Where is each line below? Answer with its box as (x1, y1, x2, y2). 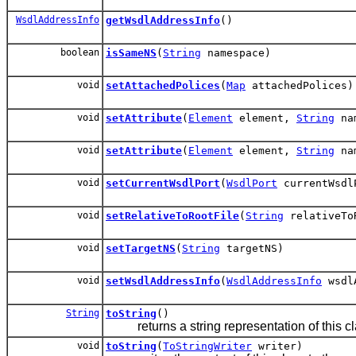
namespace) (201, 46, 271, 59)
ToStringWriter (163, 339, 252, 352)
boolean (55, 46, 99, 58)
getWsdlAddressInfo (106, 14, 220, 26)
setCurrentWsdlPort (106, 176, 220, 189)
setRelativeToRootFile (106, 209, 239, 222)
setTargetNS (106, 242, 176, 254)
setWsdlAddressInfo (106, 274, 220, 287)
